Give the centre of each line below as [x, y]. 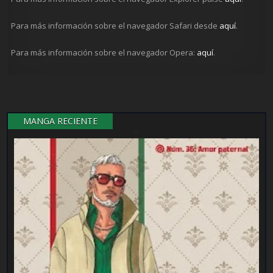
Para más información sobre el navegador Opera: [104, 53]
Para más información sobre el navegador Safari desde [115, 26]
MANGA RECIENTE [61, 121]
